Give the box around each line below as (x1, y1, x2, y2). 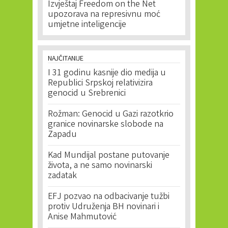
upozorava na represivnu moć (48, 8, 160, 21)
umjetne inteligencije (48, 18, 126, 32)
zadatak (48, 169, 77, 183)
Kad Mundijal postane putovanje (48, 149, 169, 162)
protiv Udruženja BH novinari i (48, 201, 159, 214)
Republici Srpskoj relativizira (48, 77, 153, 90)
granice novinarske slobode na (48, 118, 163, 131)
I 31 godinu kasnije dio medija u (48, 67, 166, 80)
